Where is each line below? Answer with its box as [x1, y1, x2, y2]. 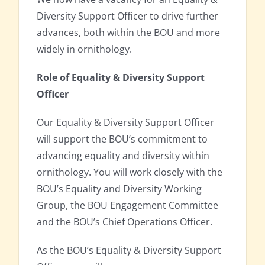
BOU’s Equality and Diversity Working [37, 182, 202, 196]
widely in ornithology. [37, 43, 132, 56]
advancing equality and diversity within [37, 149, 209, 163]
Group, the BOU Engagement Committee [37, 199, 218, 212]
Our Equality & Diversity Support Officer [37, 116, 214, 130]
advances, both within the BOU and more [37, 26, 220, 40]
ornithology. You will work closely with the [37, 166, 222, 179]
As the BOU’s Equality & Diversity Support [37, 244, 221, 257]
